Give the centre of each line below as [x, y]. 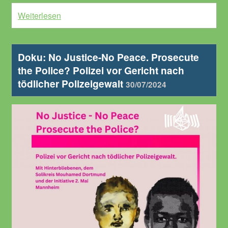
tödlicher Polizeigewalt [72, 84]
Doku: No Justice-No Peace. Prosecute [108, 57]
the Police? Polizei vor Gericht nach [101, 70]
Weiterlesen [39, 16]
